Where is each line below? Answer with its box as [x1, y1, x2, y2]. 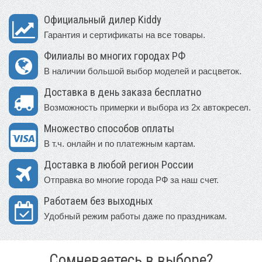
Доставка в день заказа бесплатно [44, 85, 201, 99]
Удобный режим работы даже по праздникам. [44, 211, 227, 221]
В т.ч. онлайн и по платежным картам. [44, 138, 195, 149]
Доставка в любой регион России [44, 158, 194, 171]
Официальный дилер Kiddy [44, 13, 161, 26]
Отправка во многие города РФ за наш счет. [44, 174, 219, 185]
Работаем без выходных [44, 194, 153, 208]
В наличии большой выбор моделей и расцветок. [44, 65, 242, 76]
